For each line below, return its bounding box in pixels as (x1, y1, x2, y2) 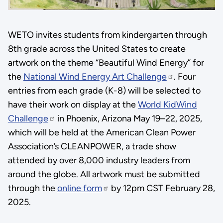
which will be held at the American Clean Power (7, 126, 196, 138)
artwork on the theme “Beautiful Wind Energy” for (7, 57, 204, 68)
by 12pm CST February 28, (109, 182, 215, 194)
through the (7, 182, 57, 194)
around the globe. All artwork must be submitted (7, 168, 200, 180)
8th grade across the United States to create (7, 43, 186, 54)
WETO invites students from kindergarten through (7, 29, 207, 40)
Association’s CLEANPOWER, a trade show (7, 140, 176, 152)
